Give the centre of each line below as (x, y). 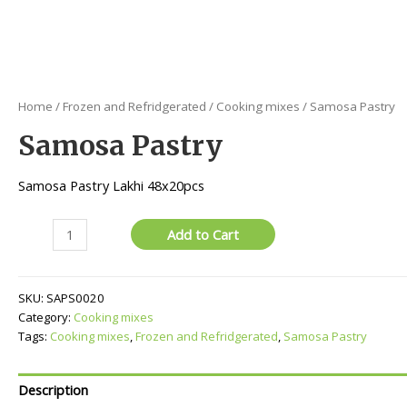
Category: (46, 317)
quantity (42, 270)
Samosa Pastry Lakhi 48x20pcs (111, 185)
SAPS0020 (75, 298)
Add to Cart (203, 235)
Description (53, 390)
